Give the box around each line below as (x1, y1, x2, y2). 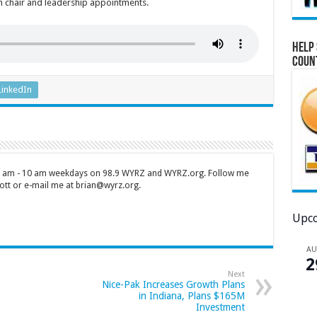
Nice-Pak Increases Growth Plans (101, 279, 245, 291)
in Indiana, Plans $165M (138, 290, 245, 302)
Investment (195, 301, 245, 313)
